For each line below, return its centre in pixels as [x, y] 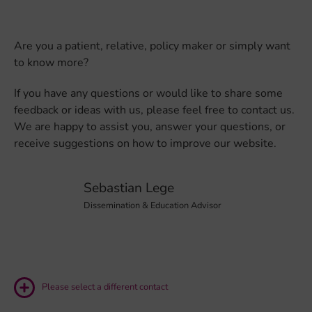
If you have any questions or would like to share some [148, 93]
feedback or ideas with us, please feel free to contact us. [154, 110]
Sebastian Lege [129, 188]
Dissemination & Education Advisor [153, 205]
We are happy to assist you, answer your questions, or [150, 127]
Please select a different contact [105, 287]
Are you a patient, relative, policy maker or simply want [152, 46]
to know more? [51, 63]
